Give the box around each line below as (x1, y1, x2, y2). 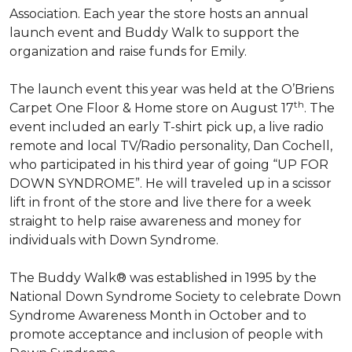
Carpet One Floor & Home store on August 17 (9, 101, 294, 115)
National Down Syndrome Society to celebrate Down (9, 289, 341, 304)
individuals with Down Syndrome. (9, 233, 218, 247)
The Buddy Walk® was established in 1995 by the (9, 270, 317, 285)
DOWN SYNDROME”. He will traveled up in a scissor (9, 176, 332, 191)
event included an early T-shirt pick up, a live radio (9, 119, 324, 134)
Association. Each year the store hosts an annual (9, 6, 309, 21)
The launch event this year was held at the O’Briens (9, 82, 334, 97)
